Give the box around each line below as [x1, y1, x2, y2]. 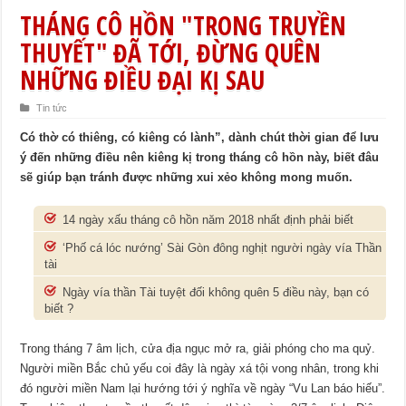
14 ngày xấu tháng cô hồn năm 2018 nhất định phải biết [63, 212, 354, 227]
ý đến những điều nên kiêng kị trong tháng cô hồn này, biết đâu [20, 150, 380, 164]
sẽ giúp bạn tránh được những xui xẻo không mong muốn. [20, 169, 353, 184]
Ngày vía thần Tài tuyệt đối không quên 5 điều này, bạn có [63, 285, 370, 299]
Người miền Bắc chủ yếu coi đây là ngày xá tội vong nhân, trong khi [20, 361, 380, 375]
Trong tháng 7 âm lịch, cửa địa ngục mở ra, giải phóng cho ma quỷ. [20, 341, 376, 355]
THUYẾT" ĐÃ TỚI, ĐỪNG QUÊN [20, 34, 322, 70]
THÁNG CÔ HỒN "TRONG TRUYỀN [20, 7, 347, 43]
